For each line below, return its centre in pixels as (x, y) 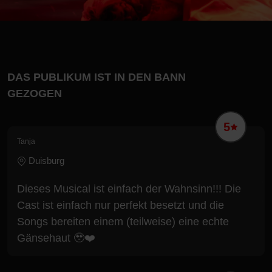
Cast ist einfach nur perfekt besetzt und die (121, 205)
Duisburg (45, 160)
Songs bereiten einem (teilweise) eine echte (123, 221)
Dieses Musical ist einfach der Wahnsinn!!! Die (129, 189)
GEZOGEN (35, 93)
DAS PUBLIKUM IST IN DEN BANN (97, 77)
